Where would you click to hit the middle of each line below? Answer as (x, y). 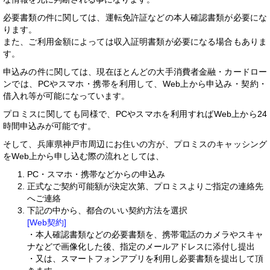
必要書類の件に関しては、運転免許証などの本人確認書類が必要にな (135, 17)
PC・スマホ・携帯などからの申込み (96, 174)
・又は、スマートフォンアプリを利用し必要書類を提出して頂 (145, 258)
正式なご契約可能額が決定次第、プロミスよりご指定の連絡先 (145, 186)
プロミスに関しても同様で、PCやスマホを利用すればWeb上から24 (135, 114)
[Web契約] (47, 222)
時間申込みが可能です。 (49, 126)
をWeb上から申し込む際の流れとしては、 (83, 156)
